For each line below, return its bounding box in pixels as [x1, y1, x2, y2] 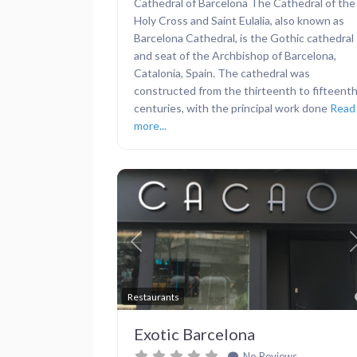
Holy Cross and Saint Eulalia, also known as [134, 14, 344, 28]
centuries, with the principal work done [134, 101, 330, 116]
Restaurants [127, 290, 179, 303]
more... [134, 119, 167, 133]
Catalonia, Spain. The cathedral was [134, 66, 310, 80]
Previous [135, 242, 182, 257]
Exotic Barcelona [134, 324, 255, 343]
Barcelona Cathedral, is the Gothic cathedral [134, 31, 354, 45]
